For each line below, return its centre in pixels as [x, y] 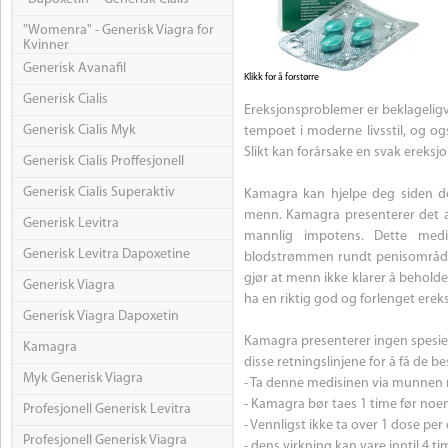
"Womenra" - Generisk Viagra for [118, 31]
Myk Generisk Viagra [83, 379]
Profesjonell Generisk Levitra [107, 410]
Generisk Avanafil [74, 69]
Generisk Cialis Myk [79, 131]
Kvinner [46, 46]
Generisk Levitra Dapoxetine [106, 255]
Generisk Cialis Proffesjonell [103, 162]
